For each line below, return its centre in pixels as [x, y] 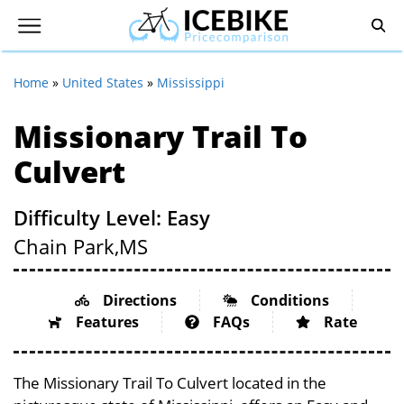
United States [103, 83]
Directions [139, 300]
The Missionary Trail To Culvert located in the [170, 383]
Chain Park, [66, 246]
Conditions [289, 300]
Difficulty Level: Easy [112, 217]
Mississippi [191, 83]
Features [107, 322]
